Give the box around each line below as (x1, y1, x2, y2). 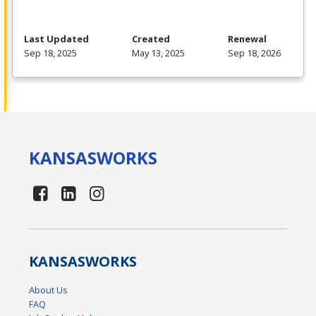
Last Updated (24, 32, 89, 46)
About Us (29, 284, 68, 297)
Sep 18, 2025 (24, 47, 77, 60)
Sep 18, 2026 (228, 47, 281, 60)
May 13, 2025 (132, 47, 185, 60)
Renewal (228, 32, 267, 46)
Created (132, 32, 170, 46)
